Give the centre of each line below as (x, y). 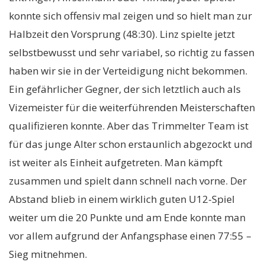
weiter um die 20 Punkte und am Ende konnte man (127, 217)
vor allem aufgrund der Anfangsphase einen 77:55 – (130, 236)
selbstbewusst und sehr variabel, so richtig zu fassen (132, 52)
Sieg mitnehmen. (48, 254)
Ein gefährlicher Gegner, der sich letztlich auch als (125, 89)
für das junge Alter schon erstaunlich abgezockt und (131, 144)
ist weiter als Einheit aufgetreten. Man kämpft (116, 162)
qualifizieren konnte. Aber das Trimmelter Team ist (129, 126)
